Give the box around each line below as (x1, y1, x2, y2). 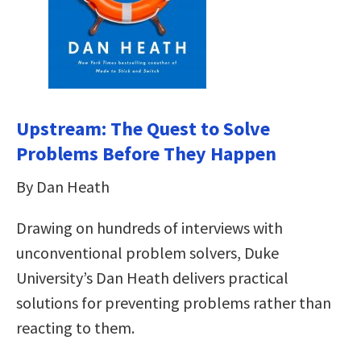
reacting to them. (16, 317, 135, 338)
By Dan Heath (16, 176, 110, 197)
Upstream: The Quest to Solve (16, 115, 270, 141)
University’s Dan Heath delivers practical (16, 267, 288, 288)
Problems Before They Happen (16, 140, 276, 166)
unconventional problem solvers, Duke (16, 242, 279, 263)
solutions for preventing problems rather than (16, 292, 331, 313)
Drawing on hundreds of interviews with (16, 217, 283, 238)
